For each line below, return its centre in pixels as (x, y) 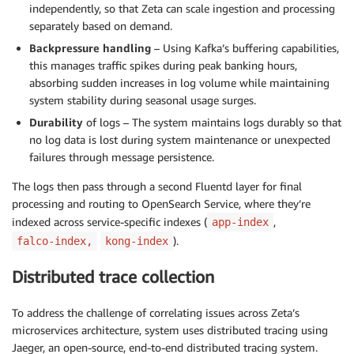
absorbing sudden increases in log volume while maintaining (179, 82)
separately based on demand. (101, 25)
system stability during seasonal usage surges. (143, 100)
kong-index (137, 241)
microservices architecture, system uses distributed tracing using (170, 330)
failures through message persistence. (122, 156)
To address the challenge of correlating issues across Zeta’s (156, 312)
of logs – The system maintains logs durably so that (212, 122)
